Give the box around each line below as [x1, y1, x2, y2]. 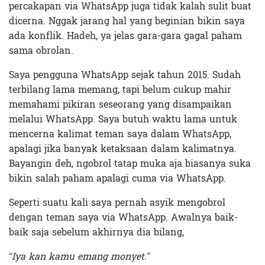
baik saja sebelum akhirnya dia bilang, [9, 223, 184, 241]
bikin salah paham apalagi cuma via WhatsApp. [9, 169, 226, 187]
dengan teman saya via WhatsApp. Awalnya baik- [9, 208, 238, 226]
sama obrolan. [9, 41, 73, 59]
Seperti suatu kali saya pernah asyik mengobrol [9, 193, 225, 211]
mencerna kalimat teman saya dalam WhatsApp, [9, 125, 231, 143]
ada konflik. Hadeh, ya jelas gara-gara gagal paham [9, 27, 242, 44]
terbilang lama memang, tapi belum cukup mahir [9, 80, 231, 98]
